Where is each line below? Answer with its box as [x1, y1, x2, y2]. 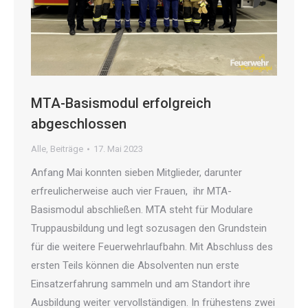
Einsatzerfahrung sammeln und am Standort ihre [31, 278, 250, 291]
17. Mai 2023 [93, 144, 143, 155]
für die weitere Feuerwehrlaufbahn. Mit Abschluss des [31, 241, 273, 254]
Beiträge [50, 144, 83, 155]
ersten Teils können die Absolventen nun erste [31, 259, 239, 272]
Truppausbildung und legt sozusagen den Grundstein [31, 222, 267, 235]
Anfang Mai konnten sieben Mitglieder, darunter [31, 166, 242, 179]
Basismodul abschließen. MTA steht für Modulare [31, 203, 253, 217]
